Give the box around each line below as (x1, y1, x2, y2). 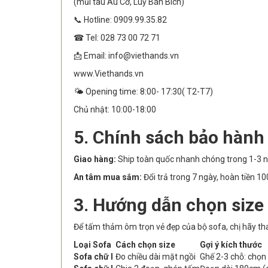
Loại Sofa (74, 240, 111, 250)
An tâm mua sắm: (74, 172, 142, 182)
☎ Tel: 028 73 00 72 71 (74, 33, 160, 43)
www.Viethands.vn (74, 69, 144, 79)
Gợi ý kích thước (200, 240, 262, 250)
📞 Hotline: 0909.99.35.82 (74, 15, 167, 25)
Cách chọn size (115, 240, 175, 250)
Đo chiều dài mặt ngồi (115, 252, 196, 262)
